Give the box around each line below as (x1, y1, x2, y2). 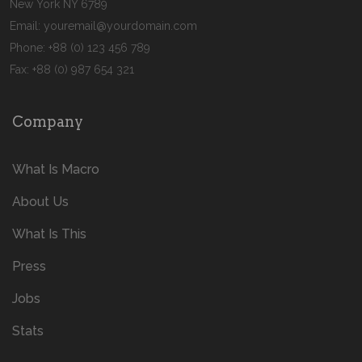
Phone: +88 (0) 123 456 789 (10, 40, 150, 54)
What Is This (12, 225, 86, 242)
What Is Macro (12, 161, 99, 177)
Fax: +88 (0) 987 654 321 (10, 62, 134, 76)
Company (12, 112, 83, 130)
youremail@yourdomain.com (44, 19, 197, 32)
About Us (12, 193, 69, 209)
